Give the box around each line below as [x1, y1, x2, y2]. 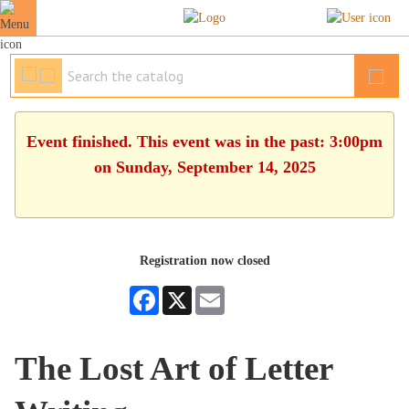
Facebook [159, 286, 208, 299]
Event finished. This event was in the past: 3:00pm [26, 132, 383, 151]
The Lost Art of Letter [15, 350, 333, 387]
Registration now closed [139, 254, 270, 267]
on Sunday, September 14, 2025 [93, 158, 316, 176]
